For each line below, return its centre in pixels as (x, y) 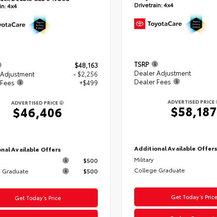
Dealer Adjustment (162, 72)
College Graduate (159, 170)
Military (144, 159)
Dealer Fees (152, 81)
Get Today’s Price (38, 197)
